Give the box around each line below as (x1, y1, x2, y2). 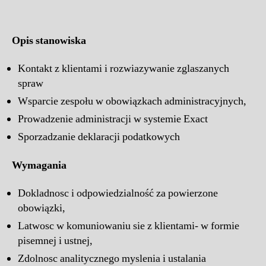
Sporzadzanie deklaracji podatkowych (18, 130, 180, 144)
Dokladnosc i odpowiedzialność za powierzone (18, 186, 218, 201)
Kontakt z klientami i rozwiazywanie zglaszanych (18, 62, 229, 76)
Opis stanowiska (12, 33, 86, 47)
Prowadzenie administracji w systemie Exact (18, 112, 208, 126)
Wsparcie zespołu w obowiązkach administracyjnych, (18, 94, 246, 109)
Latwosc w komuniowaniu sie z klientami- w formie (18, 219, 239, 233)
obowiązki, (18, 201, 65, 216)
